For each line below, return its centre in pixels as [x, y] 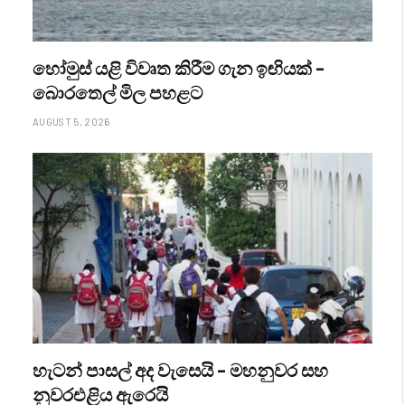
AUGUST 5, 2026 [71, 121]
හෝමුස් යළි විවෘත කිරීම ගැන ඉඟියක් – [179, 67]
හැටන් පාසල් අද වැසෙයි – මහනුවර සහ [180, 370]
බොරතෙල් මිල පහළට [118, 92]
